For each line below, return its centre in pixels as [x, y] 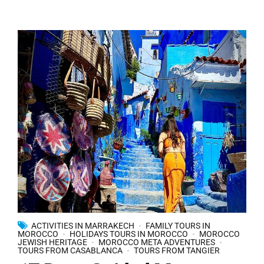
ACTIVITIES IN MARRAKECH [83, 226]
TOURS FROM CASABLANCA [70, 251]
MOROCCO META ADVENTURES [157, 242]
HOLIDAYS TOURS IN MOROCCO [129, 234]
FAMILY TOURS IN [178, 226]
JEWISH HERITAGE [52, 242]
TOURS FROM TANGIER [177, 251]
